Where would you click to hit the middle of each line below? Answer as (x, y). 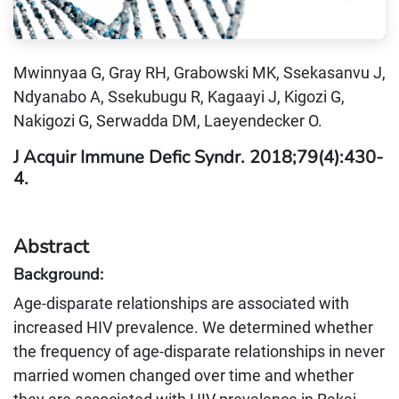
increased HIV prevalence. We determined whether (193, 327)
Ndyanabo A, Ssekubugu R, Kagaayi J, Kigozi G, (179, 97)
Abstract (51, 247)
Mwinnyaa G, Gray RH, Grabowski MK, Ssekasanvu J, (199, 73)
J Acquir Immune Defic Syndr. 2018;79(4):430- (198, 157)
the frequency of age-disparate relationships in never (199, 351)
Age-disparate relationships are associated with (181, 303)
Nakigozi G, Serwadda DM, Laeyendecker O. (168, 121)
